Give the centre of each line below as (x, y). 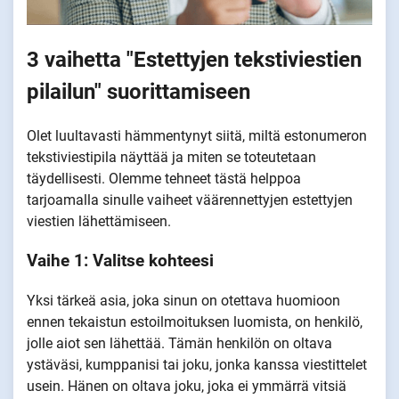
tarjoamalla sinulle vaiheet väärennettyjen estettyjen (190, 199)
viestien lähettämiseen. (99, 221)
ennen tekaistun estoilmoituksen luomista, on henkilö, (195, 322)
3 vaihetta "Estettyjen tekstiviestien (194, 59)
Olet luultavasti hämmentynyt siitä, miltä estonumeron (197, 135)
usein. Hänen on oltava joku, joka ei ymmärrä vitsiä (187, 387)
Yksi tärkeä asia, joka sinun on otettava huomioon (183, 301)
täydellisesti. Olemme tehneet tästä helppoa (164, 178)
